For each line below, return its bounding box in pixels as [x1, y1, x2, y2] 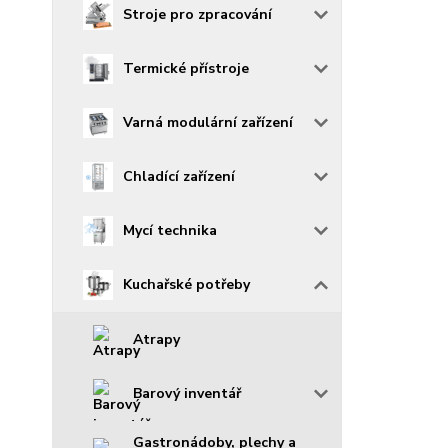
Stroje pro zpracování [123, 5, 272, 24]
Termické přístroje [123, 59, 249, 78]
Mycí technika [123, 221, 217, 240]
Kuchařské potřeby [123, 275, 250, 294]
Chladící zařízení [123, 167, 235, 186]
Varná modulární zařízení [123, 113, 293, 132]
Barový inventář [133, 384, 241, 403]
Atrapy [133, 330, 180, 349]
